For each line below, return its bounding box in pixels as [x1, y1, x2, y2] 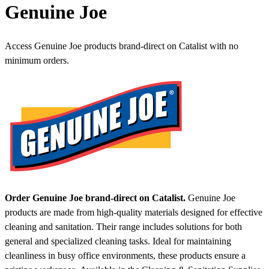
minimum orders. [5, 55, 69, 66]
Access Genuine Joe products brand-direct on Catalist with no [5, 41, 238, 52]
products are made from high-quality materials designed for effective [5, 207, 262, 218]
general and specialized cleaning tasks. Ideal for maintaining [5, 236, 231, 247]
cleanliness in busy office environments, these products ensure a [5, 250, 246, 261]
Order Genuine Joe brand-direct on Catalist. [5, 193, 186, 204]
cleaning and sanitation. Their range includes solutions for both [5, 222, 242, 232]
